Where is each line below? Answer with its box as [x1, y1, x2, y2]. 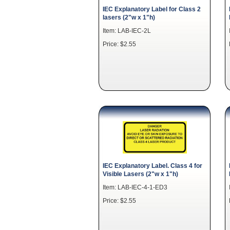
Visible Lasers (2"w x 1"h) [103, 170, 178, 177]
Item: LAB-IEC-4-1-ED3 [103, 183, 167, 190]
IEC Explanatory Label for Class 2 [103, 5, 201, 12]
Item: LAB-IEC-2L [103, 27, 151, 34]
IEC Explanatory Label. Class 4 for [103, 162, 202, 169]
